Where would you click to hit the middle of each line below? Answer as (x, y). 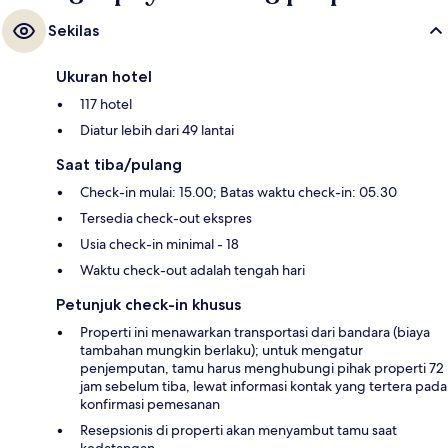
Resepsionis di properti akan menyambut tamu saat (238, 429)
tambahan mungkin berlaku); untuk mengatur (221, 349)
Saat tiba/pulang (119, 164)
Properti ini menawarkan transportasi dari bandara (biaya (255, 331)
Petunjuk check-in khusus (148, 304)
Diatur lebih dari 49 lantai (157, 129)
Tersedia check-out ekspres (166, 217)
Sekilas (73, 30)
